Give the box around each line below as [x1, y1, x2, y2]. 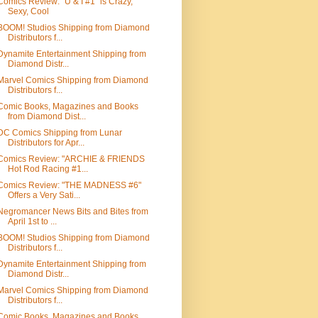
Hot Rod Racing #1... [7, 164, 88, 174]
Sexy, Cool [7, 6, 49, 16]
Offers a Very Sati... [7, 190, 80, 200]
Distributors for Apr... [7, 138, 84, 148]
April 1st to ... [7, 216, 57, 226]
